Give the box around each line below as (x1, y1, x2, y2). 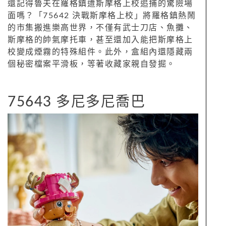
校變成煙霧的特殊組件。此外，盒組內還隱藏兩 (8, 48, 193, 56)
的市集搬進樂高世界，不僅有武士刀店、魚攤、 (8, 24, 193, 32)
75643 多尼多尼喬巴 (8, 95, 145, 109)
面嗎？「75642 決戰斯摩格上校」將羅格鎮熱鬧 (8, 12, 196, 20)
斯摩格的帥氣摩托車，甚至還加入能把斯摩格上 (8, 36, 193, 44)
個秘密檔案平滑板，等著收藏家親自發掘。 (8, 60, 176, 69)
